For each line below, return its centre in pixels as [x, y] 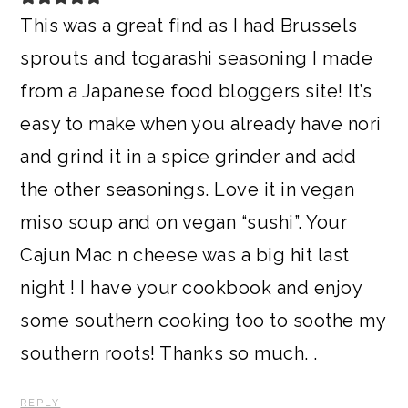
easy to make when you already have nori [201, 124]
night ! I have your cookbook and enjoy [191, 288]
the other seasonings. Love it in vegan [188, 190]
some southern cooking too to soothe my [203, 321]
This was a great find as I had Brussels [189, 26]
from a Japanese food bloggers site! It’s [196, 92]
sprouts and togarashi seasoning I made [197, 59]
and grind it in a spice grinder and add [189, 157]
